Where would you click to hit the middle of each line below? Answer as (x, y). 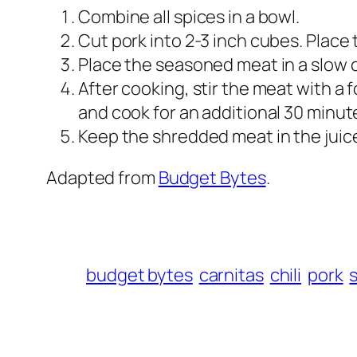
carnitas (231, 275)
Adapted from (102, 177)
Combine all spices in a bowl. (189, 16)
